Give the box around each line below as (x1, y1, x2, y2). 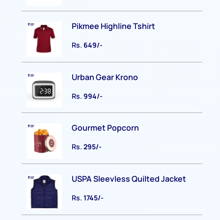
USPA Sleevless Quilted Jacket (72, 173, 187, 185)
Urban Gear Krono (72, 71, 138, 82)
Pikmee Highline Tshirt (72, 20, 156, 31)
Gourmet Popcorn (72, 122, 139, 134)
